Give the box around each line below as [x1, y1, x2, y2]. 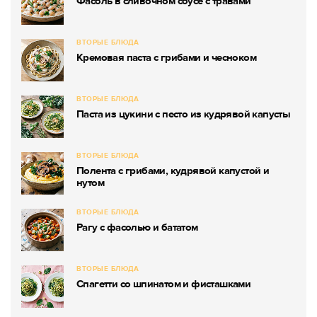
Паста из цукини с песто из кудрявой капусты [76, 108, 291, 121]
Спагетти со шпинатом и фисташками [76, 277, 251, 291]
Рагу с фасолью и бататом [76, 221, 198, 234]
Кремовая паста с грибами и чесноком [76, 51, 256, 64]
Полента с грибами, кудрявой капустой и [76, 164, 270, 178]
